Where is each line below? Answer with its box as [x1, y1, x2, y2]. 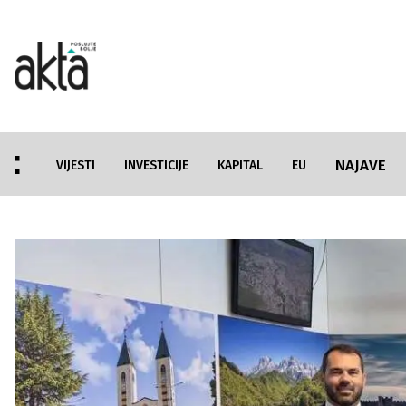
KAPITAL [217, 158, 263, 173]
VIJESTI [56, 158, 95, 173]
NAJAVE [335, 156, 386, 175]
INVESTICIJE [124, 158, 188, 173]
